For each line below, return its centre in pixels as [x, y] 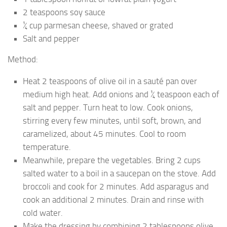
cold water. [43, 213]
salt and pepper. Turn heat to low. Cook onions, [108, 107]
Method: [23, 60]
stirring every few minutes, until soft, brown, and [112, 120]
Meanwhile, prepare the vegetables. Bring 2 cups [112, 160]
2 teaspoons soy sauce [64, 12]
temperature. [47, 147]
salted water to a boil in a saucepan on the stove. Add [119, 173]
